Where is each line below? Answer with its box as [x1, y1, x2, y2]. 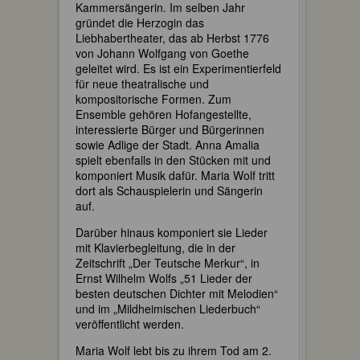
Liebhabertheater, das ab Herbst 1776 [76, 29, 269, 46]
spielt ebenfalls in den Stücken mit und [76, 151, 271, 168]
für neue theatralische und [76, 75, 209, 92]
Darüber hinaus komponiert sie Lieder [76, 223, 268, 240]
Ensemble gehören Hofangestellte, [76, 105, 252, 122]
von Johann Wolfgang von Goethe [76, 44, 249, 61]
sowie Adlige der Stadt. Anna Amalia [76, 136, 260, 153]
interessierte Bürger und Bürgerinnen [76, 121, 264, 137]
